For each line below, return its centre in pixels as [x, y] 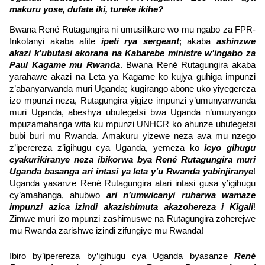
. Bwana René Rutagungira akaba [188, 65]
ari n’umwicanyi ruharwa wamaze [181, 195]
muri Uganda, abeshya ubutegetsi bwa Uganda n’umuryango [132, 112]
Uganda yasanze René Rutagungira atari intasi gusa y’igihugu [132, 183]
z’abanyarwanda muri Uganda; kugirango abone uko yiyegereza [132, 88]
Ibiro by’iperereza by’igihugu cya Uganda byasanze [122, 256]
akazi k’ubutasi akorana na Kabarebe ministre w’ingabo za [132, 53]
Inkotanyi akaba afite [55, 41]
